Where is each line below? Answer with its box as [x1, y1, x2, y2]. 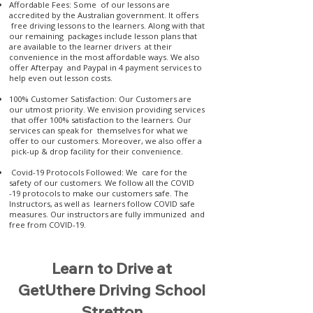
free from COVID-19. [9, 219, 86, 230]
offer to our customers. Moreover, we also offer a [9, 136, 202, 146]
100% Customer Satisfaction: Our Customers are [9, 94, 191, 104]
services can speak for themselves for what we [9, 125, 188, 136]
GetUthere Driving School [18, 280, 205, 300]
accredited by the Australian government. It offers [9, 10, 198, 20]
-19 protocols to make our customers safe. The [9, 188, 189, 198]
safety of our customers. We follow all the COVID [9, 177, 194, 188]
